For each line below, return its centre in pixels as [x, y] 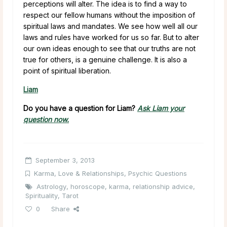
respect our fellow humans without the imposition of [109, 15]
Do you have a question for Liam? [80, 108]
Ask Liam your [161, 108]
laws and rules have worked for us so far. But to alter [111, 37]
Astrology [51, 186]
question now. [46, 119]
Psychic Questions [158, 173]
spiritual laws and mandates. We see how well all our [110, 26]
